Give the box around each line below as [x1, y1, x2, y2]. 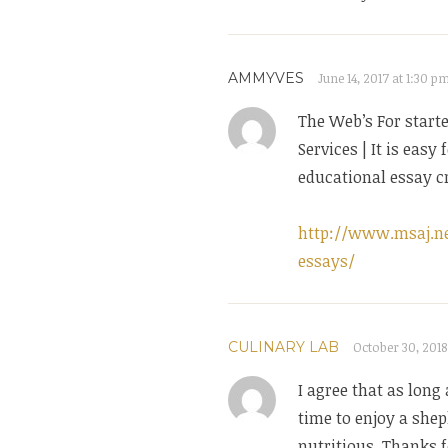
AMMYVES [228, 69, 304, 88]
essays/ [298, 250, 355, 273]
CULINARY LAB [228, 338, 339, 357]
